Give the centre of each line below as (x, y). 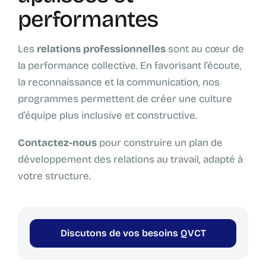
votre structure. (54, 176)
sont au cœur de (205, 49)
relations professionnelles (101, 49)
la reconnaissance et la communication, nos (119, 83)
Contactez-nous (57, 143)
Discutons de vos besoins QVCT (133, 233)
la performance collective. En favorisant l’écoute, (130, 66)
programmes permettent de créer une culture (125, 99)
